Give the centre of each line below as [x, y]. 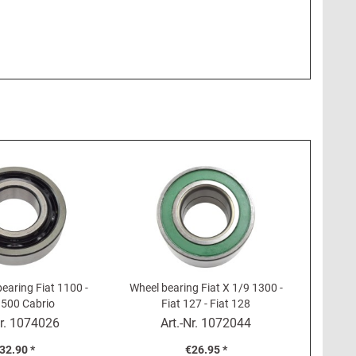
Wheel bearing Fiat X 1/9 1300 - [206, 288]
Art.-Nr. [181, 323]
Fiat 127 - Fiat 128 [206, 304]
